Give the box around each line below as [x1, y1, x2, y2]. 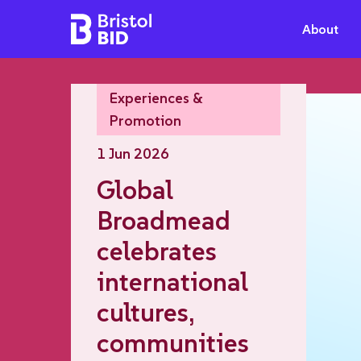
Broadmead [97, 205, 230, 237]
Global [97, 174, 173, 206]
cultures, [97, 297, 193, 329]
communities [97, 327, 249, 359]
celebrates [97, 235, 217, 268]
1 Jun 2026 [97, 144, 169, 163]
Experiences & [110, 89, 203, 107]
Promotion [110, 111, 181, 130]
